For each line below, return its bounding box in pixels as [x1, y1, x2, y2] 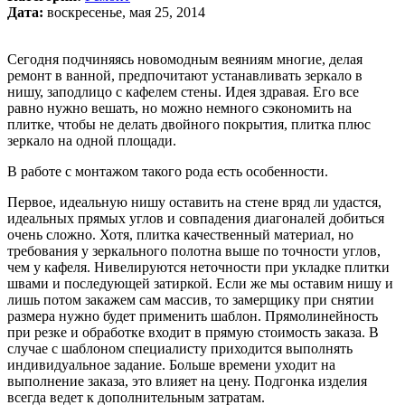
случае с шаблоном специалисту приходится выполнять [7, 340, 353, 356]
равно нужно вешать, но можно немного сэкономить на [7, 99, 352, 116]
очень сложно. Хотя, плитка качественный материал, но [7, 226, 353, 242]
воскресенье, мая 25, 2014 [47, 4, 205, 20]
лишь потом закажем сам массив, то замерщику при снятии [7, 291, 374, 307]
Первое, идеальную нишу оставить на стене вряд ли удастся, [7, 193, 381, 210]
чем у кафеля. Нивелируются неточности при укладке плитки [7, 259, 390, 275]
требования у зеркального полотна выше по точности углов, [7, 242, 381, 259]
